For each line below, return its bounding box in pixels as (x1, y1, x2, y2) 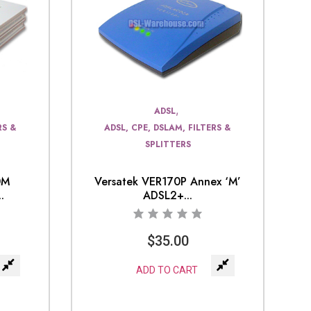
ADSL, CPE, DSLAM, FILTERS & (104, 121, 232, 134)
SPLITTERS (144, 137, 191, 151)
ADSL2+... (143, 187, 193, 203)
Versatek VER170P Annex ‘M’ (94, 173, 242, 190)
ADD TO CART (136, 264, 199, 276)
